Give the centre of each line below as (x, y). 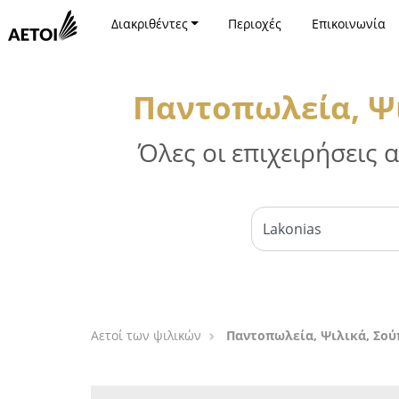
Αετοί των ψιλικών (146, 335)
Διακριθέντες (149, 24)
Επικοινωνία (348, 24)
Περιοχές (255, 24)
